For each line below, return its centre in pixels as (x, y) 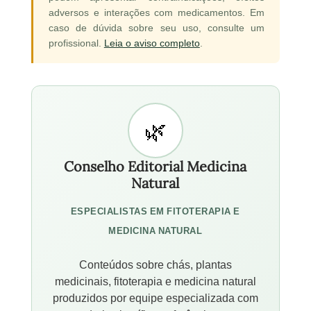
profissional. (76, 43)
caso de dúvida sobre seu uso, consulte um (157, 27)
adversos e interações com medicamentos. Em (157, 12)
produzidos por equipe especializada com (155, 297)
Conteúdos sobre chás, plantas (155, 264)
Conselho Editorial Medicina (155, 166)
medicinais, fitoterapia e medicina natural (155, 281)
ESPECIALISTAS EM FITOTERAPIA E (155, 211)
